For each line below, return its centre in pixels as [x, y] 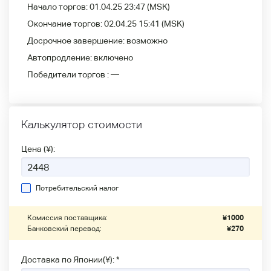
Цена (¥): [38, 149]
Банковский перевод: [64, 229]
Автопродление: [60, 57]
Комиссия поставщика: [67, 218]
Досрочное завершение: [77, 41]
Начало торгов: [58, 7]
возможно [147, 41]
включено [113, 57]
